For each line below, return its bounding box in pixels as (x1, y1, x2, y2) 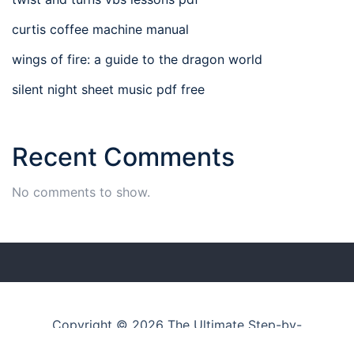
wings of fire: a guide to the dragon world (12, 51, 262, 68)
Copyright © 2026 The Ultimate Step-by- (52, 317, 302, 333)
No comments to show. (12, 184, 150, 201)
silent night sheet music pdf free (12, 81, 205, 98)
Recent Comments (12, 141, 235, 173)
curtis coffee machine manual (12, 21, 189, 38)
